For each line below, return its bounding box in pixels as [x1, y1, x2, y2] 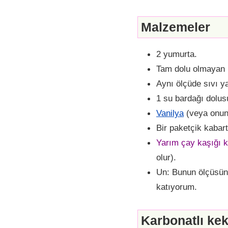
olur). [156, 152, 176, 163]
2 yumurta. [156, 49, 197, 60]
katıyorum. [156, 182, 197, 192]
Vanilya [156, 108, 184, 119]
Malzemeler [141, 19, 210, 34]
